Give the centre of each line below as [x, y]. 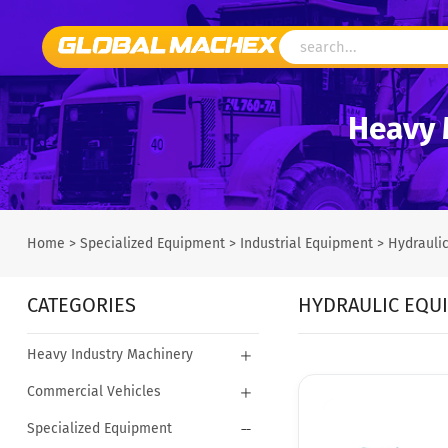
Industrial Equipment [306, 243]
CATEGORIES [81, 304]
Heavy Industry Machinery [109, 354]
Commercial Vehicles [93, 391]
